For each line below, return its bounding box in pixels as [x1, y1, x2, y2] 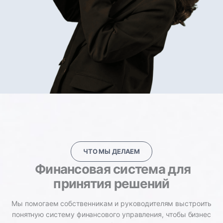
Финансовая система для [32, 161, 191, 177]
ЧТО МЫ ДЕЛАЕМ [83, 147, 140, 155]
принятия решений [53, 176, 170, 191]
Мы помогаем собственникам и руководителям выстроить [11, 199, 212, 208]
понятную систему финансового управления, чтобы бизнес [11, 210, 212, 219]
